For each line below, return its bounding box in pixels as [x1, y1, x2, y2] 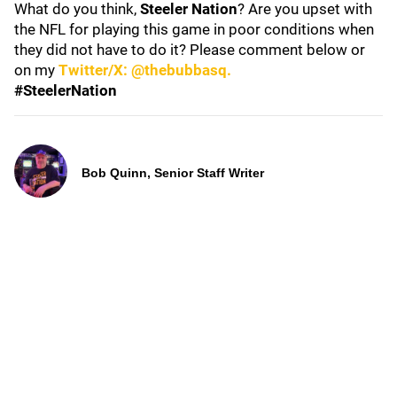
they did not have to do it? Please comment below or [14, 41, 365, 58]
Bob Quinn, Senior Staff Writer [82, 166, 264, 180]
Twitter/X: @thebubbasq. [55, 61, 231, 79]
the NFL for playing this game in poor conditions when [14, 20, 374, 38]
